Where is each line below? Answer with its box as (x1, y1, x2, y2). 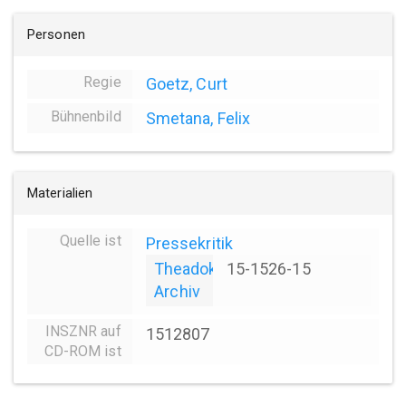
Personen (27, 25, 85, 43)
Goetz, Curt (145, 74, 227, 94)
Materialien (27, 184, 93, 201)
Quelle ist (59, 232, 121, 250)
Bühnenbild (50, 107, 121, 125)
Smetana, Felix (145, 108, 251, 128)
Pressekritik (145, 233, 233, 253)
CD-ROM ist (43, 343, 121, 361)
